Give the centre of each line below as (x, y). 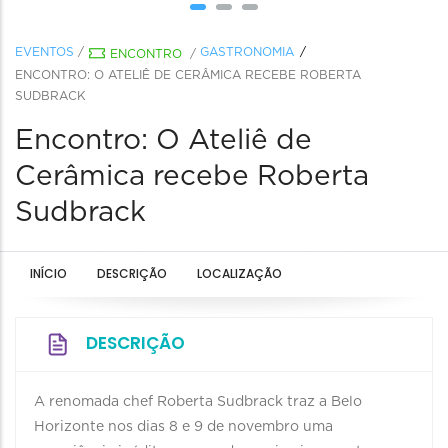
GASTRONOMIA (247, 52)
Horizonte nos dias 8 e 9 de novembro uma (183, 427)
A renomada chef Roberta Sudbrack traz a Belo (198, 402)
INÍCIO (48, 273)
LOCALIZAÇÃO (239, 273)
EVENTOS (44, 52)
